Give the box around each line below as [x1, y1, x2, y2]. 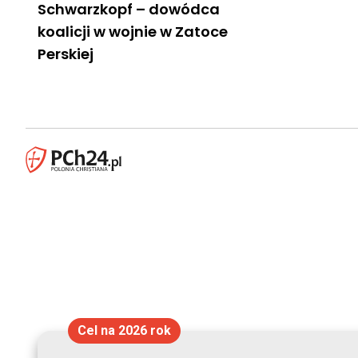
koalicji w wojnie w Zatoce [38, 21, 228, 42]
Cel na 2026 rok [77, 323, 171, 338]
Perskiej [38, 43, 93, 64]
